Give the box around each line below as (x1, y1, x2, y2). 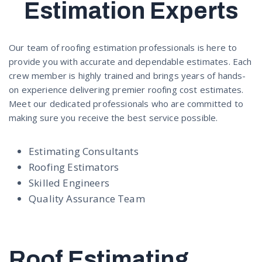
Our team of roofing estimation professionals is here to (9, 42, 237, 53)
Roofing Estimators (29, 160, 119, 174)
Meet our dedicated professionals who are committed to (9, 98, 244, 109)
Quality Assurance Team (29, 192, 145, 205)
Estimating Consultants (29, 144, 139, 158)
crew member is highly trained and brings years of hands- (9, 70, 246, 81)
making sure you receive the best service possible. (9, 112, 218, 123)
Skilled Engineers (29, 176, 109, 189)
